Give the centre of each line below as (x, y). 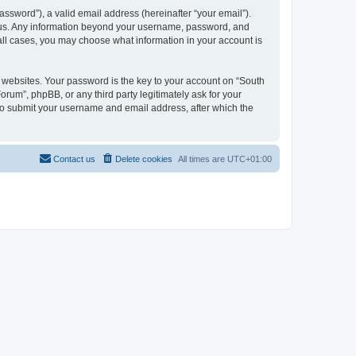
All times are (203, 159)
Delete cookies (144, 159)
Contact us (74, 159)
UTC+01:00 (250, 159)
